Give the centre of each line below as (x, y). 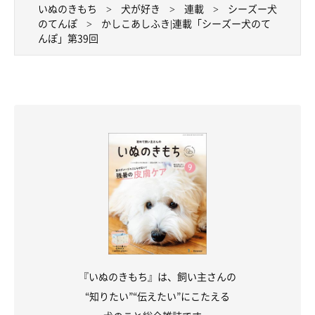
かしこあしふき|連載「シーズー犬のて (186, 24)
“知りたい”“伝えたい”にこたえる (157, 296)
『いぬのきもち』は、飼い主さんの (157, 277)
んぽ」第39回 (68, 38)
